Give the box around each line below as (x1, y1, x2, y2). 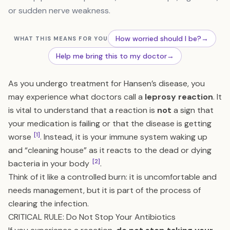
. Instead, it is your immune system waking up (40, 131, 207, 142)
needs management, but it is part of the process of (8, 185, 201, 196)
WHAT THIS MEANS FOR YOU (13, 35, 108, 42)
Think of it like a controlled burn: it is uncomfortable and (8, 171, 217, 182)
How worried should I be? (116, 34, 202, 43)
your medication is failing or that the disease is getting (8, 118, 212, 129)
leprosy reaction (145, 91, 213, 102)
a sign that (171, 105, 214, 116)
